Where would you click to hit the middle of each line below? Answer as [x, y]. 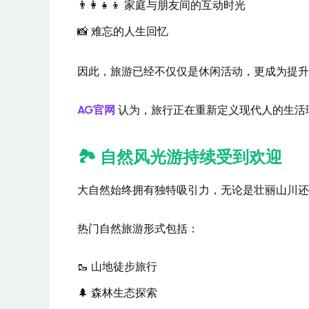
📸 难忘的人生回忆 [123, 32]
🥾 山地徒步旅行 [117, 267]
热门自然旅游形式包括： [138, 228]
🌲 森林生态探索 [117, 293]
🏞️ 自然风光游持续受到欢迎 [180, 157]
